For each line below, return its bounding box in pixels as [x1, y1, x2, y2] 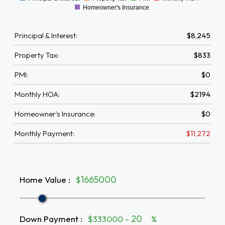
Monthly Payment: [15, 129, 74, 138]
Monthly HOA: [15, 89, 60, 99]
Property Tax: [15, 50, 59, 60]
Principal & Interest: [15, 31, 77, 40]
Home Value [20, 174, 66, 185]
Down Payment [20, 213, 78, 224]
